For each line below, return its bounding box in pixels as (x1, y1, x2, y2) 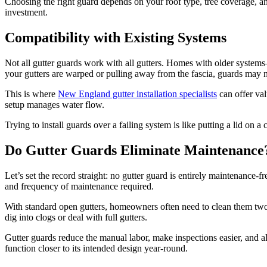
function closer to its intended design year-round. (5, 243, 188, 253)
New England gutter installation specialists (58, 89, 217, 99)
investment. (5, 7, 48, 18)
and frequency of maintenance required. (5, 181, 154, 191)
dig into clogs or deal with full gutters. (5, 212, 147, 222)
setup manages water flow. (5, 100, 104, 110)
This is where (5, 89, 58, 99)
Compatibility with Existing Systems (5, 30, 226, 46)
